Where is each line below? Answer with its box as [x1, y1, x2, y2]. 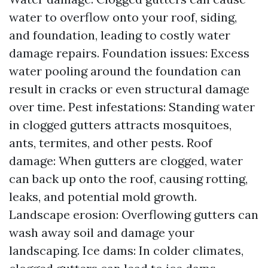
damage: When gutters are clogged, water [9, 153, 243, 168]
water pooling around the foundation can [9, 63, 241, 78]
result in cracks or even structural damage [9, 81, 249, 96]
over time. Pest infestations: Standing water [9, 99, 255, 114]
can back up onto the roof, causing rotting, [9, 171, 248, 186]
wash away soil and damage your [9, 225, 194, 240]
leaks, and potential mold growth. [9, 189, 197, 204]
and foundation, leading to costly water [9, 28, 230, 42]
